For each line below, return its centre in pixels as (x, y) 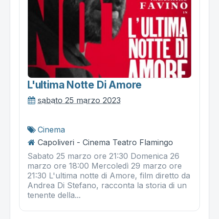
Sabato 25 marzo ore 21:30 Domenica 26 (103, 156)
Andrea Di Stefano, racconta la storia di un (107, 186)
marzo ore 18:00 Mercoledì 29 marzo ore (105, 166)
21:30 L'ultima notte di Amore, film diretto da (109, 176)
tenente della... (54, 195)
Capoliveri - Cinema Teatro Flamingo (105, 142)
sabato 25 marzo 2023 (79, 100)
